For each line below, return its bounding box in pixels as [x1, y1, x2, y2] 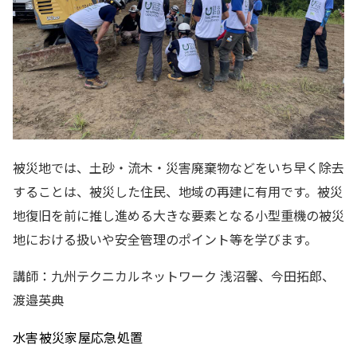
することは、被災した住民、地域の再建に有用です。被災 [13, 182, 343, 201]
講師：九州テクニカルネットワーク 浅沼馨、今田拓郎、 [13, 266, 335, 285]
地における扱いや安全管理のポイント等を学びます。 [13, 229, 317, 249]
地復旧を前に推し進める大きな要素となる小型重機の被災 [13, 206, 344, 225]
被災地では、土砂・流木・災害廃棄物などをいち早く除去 [13, 158, 344, 177]
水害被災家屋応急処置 [13, 328, 143, 347]
